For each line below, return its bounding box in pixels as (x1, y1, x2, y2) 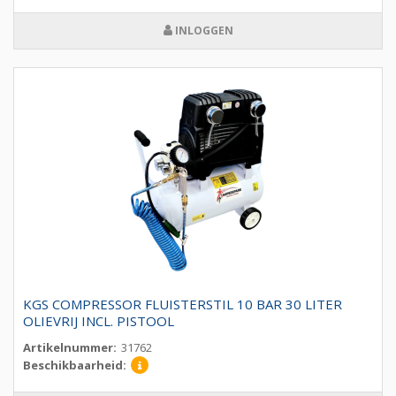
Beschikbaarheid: (23, 357, 126, 374)
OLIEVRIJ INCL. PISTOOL (23, 312, 174, 331)
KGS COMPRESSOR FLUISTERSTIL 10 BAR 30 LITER (23, 295, 342, 314)
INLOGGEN (171, 23, 233, 39)
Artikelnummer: (23, 339, 117, 356)
